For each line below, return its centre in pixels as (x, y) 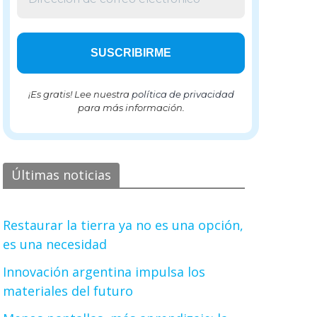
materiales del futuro (68, 291)
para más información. (131, 108)
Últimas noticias (61, 175)
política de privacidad (183, 94)
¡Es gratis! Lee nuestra (80, 94)
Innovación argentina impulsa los (104, 272)
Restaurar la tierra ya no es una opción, (123, 225)
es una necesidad (55, 244)
